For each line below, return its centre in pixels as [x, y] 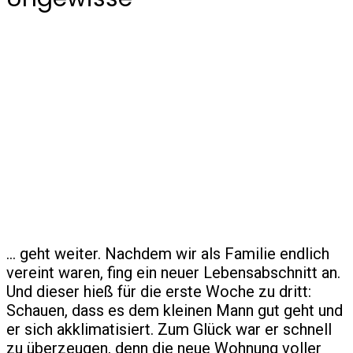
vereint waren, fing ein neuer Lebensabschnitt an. [173, 272]
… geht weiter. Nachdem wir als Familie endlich [168, 253]
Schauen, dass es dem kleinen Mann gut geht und [175, 310]
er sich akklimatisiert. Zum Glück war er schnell [169, 329]
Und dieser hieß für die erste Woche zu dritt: [159, 291]
